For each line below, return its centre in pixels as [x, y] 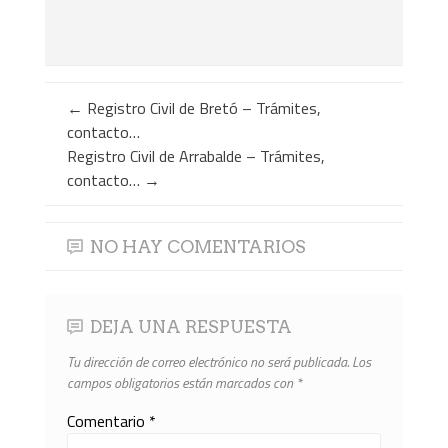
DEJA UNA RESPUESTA [191, 327]
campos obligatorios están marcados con [182, 383]
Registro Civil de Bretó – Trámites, [202, 108]
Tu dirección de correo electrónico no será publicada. [208, 362]
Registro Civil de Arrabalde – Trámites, [196, 156]
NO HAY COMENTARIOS [198, 247]
